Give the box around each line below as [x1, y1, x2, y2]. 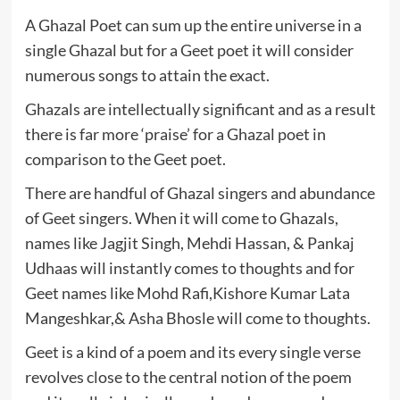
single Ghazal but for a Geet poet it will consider [24, 39, 354, 60]
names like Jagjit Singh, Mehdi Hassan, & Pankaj [24, 232, 354, 253]
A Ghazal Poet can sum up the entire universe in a [24, 14, 362, 35]
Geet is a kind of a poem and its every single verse [24, 341, 361, 362]
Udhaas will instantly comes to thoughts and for [24, 257, 354, 278]
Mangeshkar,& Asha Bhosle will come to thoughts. [24, 307, 371, 328]
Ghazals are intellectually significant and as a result [24, 98, 376, 119]
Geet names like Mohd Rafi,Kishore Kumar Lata [24, 282, 350, 303]
